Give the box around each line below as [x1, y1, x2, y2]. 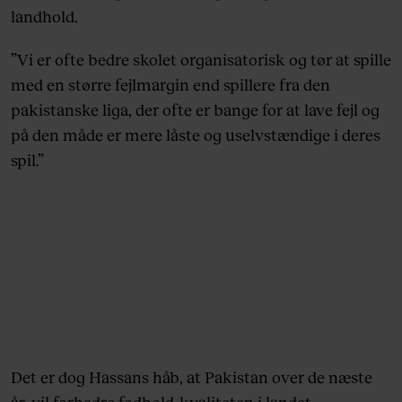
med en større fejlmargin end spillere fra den [11, 74, 330, 95]
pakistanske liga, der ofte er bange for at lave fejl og [11, 100, 380, 120]
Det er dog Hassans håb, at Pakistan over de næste [11, 367, 372, 388]
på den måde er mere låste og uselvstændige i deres [11, 125, 380, 145]
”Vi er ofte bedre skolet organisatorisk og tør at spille [11, 49, 391, 70]
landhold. [11, 6, 77, 27]
